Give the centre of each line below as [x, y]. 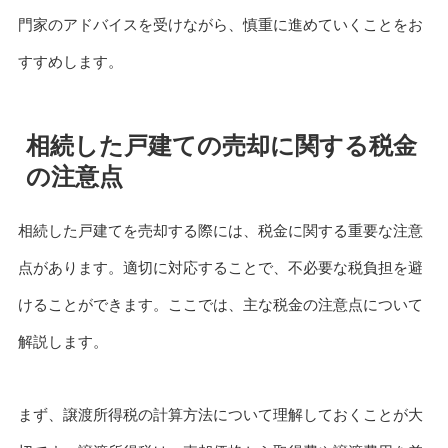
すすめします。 [70, 61]
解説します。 [62, 341]
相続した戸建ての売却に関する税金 [221, 145]
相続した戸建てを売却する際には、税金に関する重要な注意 [220, 230]
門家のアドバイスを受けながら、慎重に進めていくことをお [220, 24]
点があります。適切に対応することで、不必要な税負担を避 [220, 267]
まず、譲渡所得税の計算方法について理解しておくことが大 [220, 414]
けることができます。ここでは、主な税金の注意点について [220, 304]
